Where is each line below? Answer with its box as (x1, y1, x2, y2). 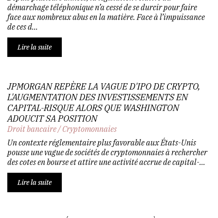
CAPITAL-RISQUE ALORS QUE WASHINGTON (7, 102, 179, 113)
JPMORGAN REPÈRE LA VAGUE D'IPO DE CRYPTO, (7, 80, 200, 92)
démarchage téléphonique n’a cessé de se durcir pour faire (7, 2, 197, 12)
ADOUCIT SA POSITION (7, 112, 97, 124)
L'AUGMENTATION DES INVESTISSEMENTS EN (7, 91, 188, 103)
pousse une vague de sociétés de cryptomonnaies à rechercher (7, 147, 207, 157)
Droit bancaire (7, 124, 56, 134)
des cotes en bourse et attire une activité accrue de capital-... (7, 157, 205, 167)
